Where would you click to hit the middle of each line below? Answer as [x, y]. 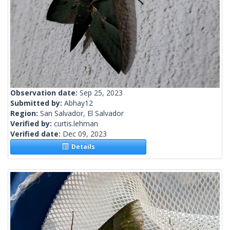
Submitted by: [37, 103]
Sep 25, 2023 [101, 93]
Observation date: [45, 93]
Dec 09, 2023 [85, 134]
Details [81, 147]
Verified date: [36, 134]
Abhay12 [79, 103]
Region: [25, 113]
